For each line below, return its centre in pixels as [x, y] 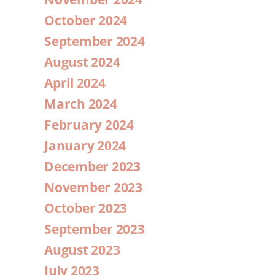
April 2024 [75, 83]
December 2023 [92, 167]
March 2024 [81, 104]
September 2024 [95, 41]
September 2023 [95, 229]
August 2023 [82, 250]
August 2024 [82, 62]
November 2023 [93, 188]
